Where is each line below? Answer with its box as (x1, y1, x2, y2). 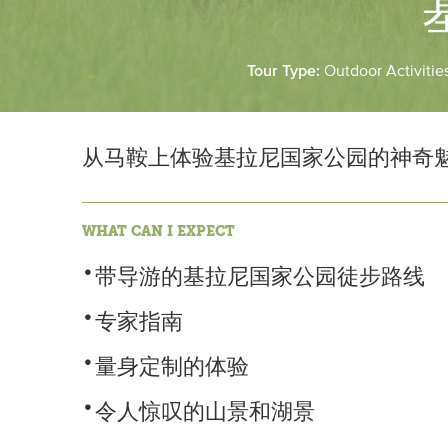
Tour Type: (247, 63, 324, 79)
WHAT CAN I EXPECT (82, 223, 235, 240)
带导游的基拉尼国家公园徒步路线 (95, 267, 425, 289)
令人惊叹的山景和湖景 (95, 402, 315, 424)
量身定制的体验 (95, 357, 249, 379)
